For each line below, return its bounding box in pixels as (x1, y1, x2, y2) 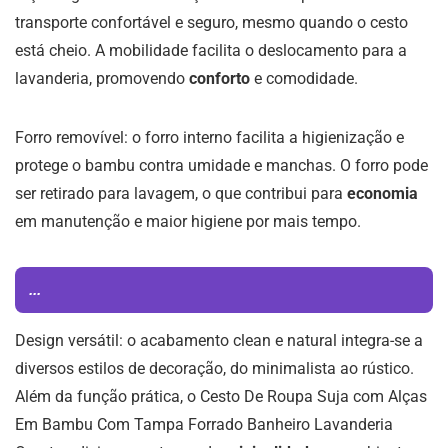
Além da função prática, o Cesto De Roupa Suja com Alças (15, 387, 427, 407)
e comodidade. (250, 69, 358, 89)
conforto (189, 69, 250, 89)
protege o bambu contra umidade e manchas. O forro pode (15, 156, 428, 176)
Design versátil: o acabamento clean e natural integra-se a (15, 331, 423, 351)
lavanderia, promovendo (15, 69, 189, 89)
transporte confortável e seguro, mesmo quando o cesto (15, 13, 408, 33)
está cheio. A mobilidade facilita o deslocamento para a (15, 41, 407, 61)
